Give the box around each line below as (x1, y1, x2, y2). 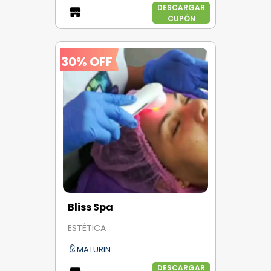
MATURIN (77, 243, 111, 255)
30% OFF (61, 53, 113, 70)
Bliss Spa (68, 200, 113, 214)
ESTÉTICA (68, 222, 106, 235)
